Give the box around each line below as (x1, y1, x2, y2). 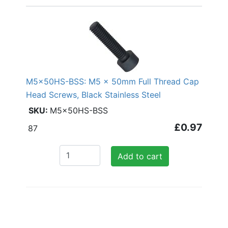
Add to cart (117, 151, 162, 162)
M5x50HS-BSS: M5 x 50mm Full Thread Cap (25, 76, 199, 87)
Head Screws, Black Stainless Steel (25, 90, 161, 100)
